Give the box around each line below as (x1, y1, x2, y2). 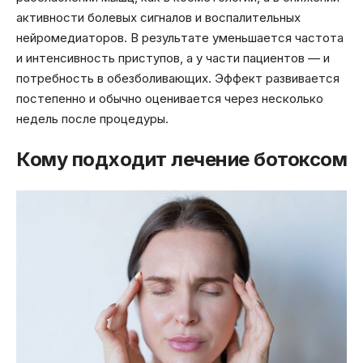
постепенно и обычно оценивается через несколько (16, 90, 323, 106)
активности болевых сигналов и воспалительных (16, 9, 301, 25)
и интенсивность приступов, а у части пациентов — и (16, 49, 330, 66)
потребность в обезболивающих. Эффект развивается (16, 70, 340, 86)
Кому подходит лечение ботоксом (16, 147, 347, 172)
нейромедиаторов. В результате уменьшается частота (16, 29, 344, 45)
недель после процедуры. (16, 110, 169, 126)
